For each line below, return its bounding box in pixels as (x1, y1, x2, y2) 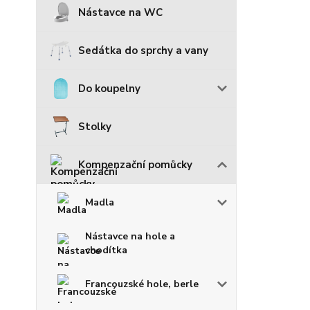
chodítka (85, 243, 127, 257)
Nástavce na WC (78, 5, 163, 19)
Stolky (78, 119, 111, 134)
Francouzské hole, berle (85, 277, 199, 291)
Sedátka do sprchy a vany (78, 43, 208, 57)
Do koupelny (78, 81, 140, 95)
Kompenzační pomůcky (78, 157, 192, 172)
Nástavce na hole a (85, 229, 175, 243)
